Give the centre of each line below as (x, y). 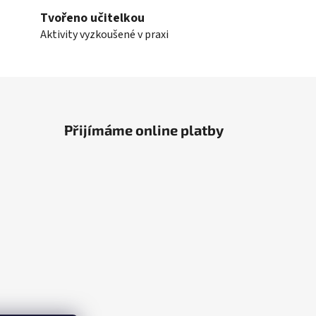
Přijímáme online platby (144, 130)
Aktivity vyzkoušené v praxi (105, 34)
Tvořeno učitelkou (93, 18)
